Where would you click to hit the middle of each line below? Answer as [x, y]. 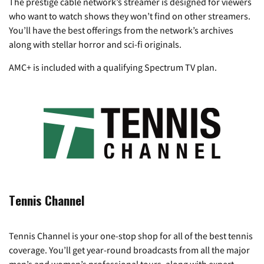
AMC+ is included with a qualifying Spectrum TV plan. [113, 67]
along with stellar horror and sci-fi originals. [95, 44]
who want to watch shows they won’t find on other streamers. [130, 16]
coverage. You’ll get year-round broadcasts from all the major [129, 250]
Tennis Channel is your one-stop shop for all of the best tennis [131, 235]
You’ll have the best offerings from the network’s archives [121, 30]
